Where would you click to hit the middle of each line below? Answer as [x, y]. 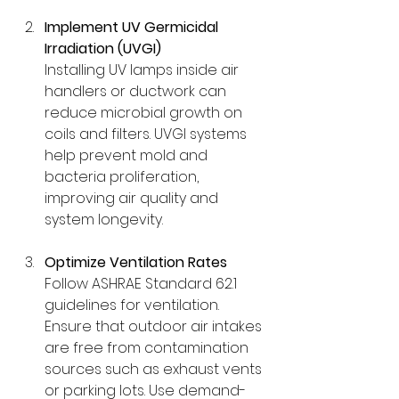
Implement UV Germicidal [133, 27]
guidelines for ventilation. [134, 305]
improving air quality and [133, 198]
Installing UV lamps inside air [143, 69]
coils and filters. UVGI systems [147, 134]
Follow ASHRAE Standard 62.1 [142, 283]
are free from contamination [148, 347]
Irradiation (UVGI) [103, 48]
